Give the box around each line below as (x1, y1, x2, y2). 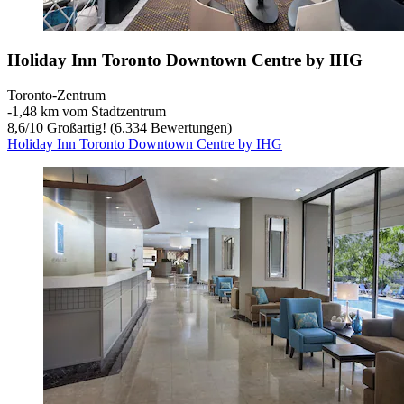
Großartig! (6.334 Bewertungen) (43, 120, 232, 136)
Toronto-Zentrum (7, 87, 106, 104)
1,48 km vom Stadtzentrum (12, 104, 166, 120)
